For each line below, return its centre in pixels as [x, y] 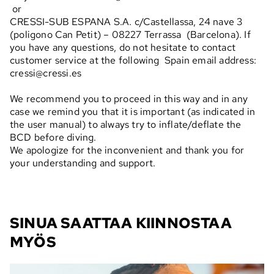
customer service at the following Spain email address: [133, 61]
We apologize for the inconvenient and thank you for [127, 150]
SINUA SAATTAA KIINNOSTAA [121, 223]
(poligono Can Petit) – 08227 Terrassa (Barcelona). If [130, 35]
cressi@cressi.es [46, 73]
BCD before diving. [53, 138]
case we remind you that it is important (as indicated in [133, 112]
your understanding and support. [83, 163]
